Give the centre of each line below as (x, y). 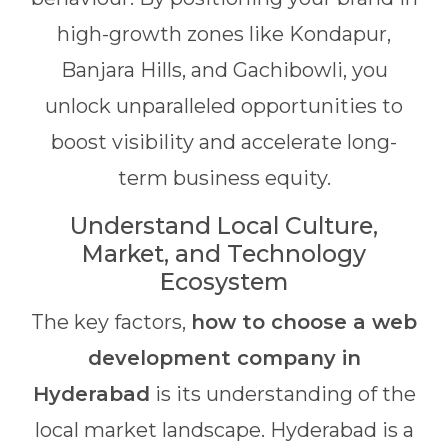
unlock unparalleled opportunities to (224, 106)
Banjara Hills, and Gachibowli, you (224, 70)
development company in (224, 358)
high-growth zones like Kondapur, (224, 34)
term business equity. (224, 178)
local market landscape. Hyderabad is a (224, 430)
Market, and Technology (224, 253)
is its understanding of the (282, 394)
